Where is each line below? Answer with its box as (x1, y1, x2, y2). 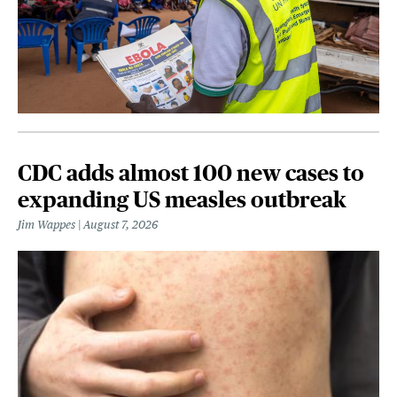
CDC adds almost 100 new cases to (18, 160, 364, 185)
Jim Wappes (18, 217, 75, 231)
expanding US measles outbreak (18, 186, 346, 212)
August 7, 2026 (83, 217, 158, 231)
